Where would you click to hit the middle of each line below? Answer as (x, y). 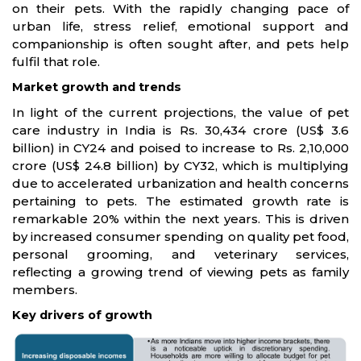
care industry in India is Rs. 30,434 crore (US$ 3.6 (180, 130)
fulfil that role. (56, 62)
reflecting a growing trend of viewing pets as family (180, 272)
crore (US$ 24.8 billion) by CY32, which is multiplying (180, 166)
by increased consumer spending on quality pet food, (180, 237)
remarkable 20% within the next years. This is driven (180, 219)
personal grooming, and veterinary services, (180, 254)
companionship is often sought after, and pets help (180, 44)
